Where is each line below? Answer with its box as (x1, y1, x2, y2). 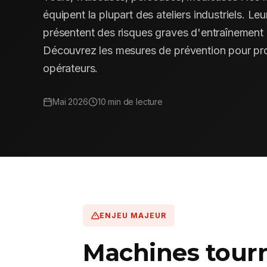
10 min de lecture (97, 97, 163, 107)
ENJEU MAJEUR (100, 211, 167, 221)
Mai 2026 (52, 97, 88, 107)
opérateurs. (43, 62, 98, 75)
